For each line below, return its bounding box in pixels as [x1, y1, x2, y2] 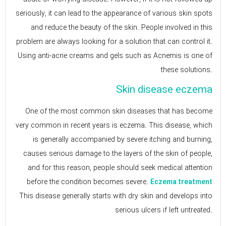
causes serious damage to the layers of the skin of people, [23, 148, 212, 159]
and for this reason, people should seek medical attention [28, 162, 212, 174]
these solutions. [161, 64, 212, 76]
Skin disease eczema [116, 82, 212, 97]
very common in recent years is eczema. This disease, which [16, 120, 212, 131]
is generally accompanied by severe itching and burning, [33, 134, 212, 145]
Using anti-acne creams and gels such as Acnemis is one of [18, 50, 212, 62]
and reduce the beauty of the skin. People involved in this [31, 22, 212, 33]
